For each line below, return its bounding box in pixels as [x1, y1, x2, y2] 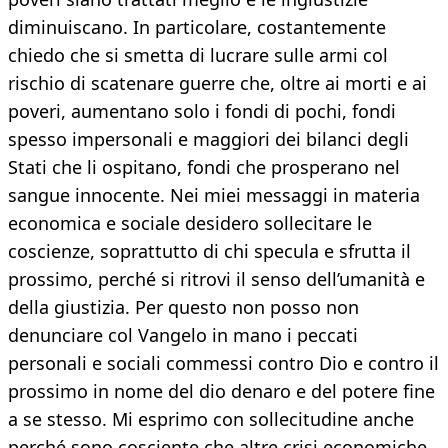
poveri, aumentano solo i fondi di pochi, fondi [8, 99, 396, 124]
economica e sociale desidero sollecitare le [8, 211, 372, 236]
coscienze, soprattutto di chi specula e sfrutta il [8, 239, 411, 264]
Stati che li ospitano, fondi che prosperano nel [8, 155, 400, 180]
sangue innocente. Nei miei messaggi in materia [8, 183, 420, 208]
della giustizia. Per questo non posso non [8, 295, 359, 320]
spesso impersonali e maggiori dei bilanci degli [8, 127, 409, 152]
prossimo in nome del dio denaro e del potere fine [8, 379, 435, 404]
